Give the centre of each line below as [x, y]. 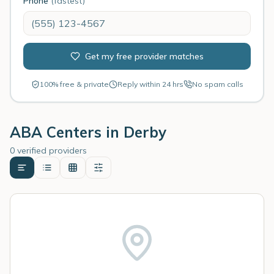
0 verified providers [48, 150]
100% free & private [74, 84]
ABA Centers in [67, 132]
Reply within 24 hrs [150, 84]
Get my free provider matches [144, 56]
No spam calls [217, 84]
